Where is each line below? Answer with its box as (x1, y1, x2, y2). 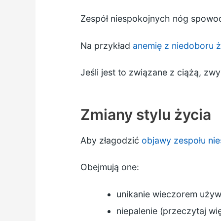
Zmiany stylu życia (80, 105, 211, 123)
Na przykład (80, 40, 133, 51)
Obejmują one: (80, 162, 139, 173)
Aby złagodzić (80, 135, 142, 146)
